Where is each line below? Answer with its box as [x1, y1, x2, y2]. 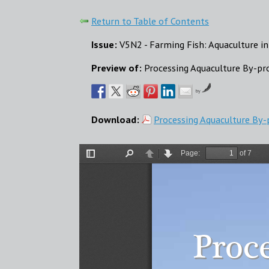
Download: [91, 112, 142, 125]
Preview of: [91, 61, 144, 74]
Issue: [91, 37, 119, 50]
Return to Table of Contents [91, 14, 209, 27]
